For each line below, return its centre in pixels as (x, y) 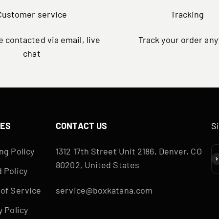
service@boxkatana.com (104, 190)
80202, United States (98, 164)
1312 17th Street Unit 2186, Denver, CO (129, 151)
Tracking (187, 14)
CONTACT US (82, 125)
